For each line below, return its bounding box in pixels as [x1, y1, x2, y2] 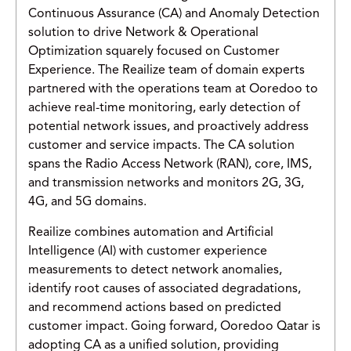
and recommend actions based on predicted [28, 302, 281, 315]
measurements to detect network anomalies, [28, 264, 282, 277]
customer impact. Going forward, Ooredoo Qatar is [28, 320, 320, 334]
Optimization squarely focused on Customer [28, 45, 280, 59]
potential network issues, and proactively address [28, 121, 309, 134]
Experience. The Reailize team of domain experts [28, 64, 305, 78]
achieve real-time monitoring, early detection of [28, 102, 300, 115]
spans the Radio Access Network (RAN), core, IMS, [28, 158, 312, 172]
